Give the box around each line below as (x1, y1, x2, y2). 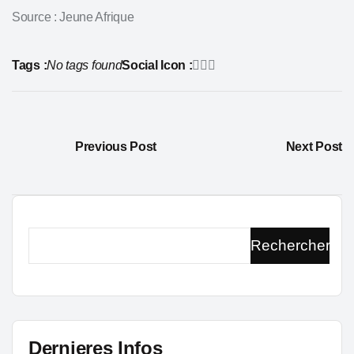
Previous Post (75, 140, 157, 153)
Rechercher (250, 237, 330, 254)
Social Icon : (122, 58, 193, 72)
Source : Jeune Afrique (12, 10, 134, 24)
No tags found (47, 58, 122, 72)
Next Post (285, 140, 342, 153)
